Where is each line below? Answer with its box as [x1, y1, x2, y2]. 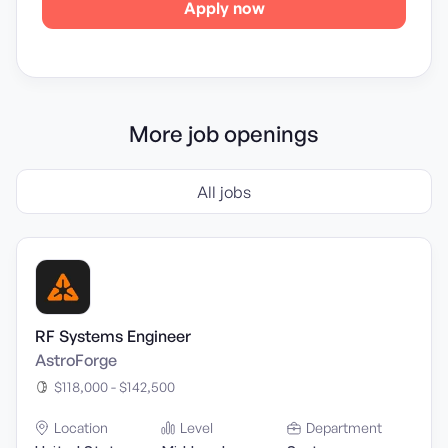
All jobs [197, 181, 251, 202]
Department [306, 419, 382, 436]
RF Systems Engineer [35, 326, 191, 346]
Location [54, 419, 108, 436]
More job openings [129, 120, 319, 147]
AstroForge [35, 350, 117, 370]
